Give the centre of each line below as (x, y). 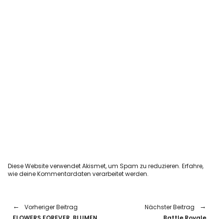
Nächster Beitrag (169, 207)
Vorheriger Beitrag (51, 207)
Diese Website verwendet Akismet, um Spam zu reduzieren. (95, 166)
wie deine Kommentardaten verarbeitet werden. (78, 174)
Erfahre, (193, 166)
